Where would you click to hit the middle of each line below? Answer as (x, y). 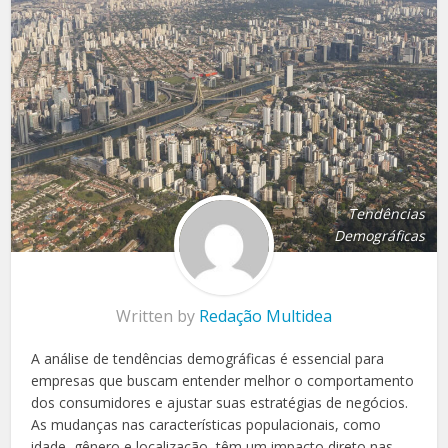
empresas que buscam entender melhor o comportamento (223, 381)
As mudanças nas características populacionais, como (206, 425)
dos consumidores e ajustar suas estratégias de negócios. (220, 403)
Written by (157, 316)
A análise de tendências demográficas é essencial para (208, 359)
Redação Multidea (265, 316)
